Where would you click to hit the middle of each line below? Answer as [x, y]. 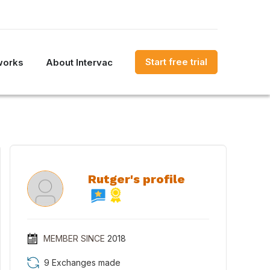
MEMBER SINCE [74, 238]
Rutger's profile [136, 179]
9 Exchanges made [82, 262]
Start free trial [176, 62]
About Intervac [79, 62]
